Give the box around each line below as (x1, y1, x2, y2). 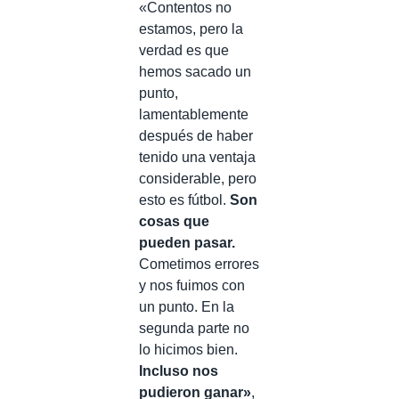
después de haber (139, 127, 253, 143)
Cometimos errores (139, 256, 259, 272)
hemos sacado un (139, 63, 251, 79)
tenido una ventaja (139, 149, 256, 165)
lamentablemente (139, 106, 248, 122)
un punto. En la (139, 298, 234, 314)
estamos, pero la (139, 20, 243, 37)
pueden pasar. (139, 234, 235, 250)
